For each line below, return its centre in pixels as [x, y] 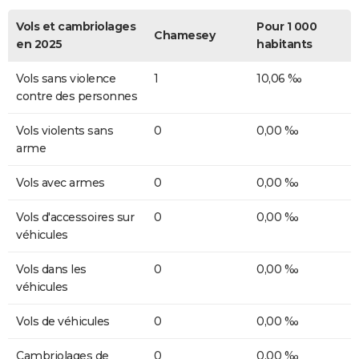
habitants [284, 44]
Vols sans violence [66, 78]
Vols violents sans [65, 130]
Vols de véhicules [63, 321]
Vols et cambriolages [76, 26]
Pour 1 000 [286, 26]
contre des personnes [77, 96]
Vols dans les [51, 269]
